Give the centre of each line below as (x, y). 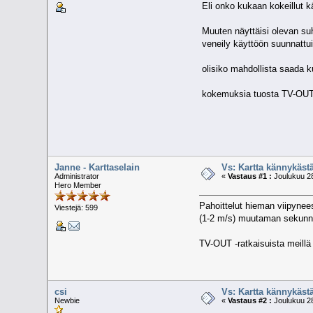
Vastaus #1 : (250, 176)
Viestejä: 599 (77, 208)
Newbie (67, 301)
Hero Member (78, 185)
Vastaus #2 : (250, 301)
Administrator (77, 176)
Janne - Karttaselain (97, 168)
